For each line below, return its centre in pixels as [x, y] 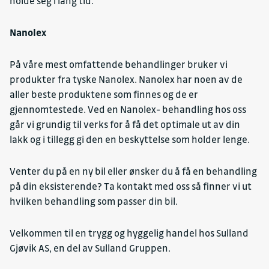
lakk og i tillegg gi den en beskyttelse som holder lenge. [130, 140]
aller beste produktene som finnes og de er [104, 95]
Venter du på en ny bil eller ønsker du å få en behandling [133, 171]
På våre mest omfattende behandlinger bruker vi [119, 65]
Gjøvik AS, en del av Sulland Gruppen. [90, 248]
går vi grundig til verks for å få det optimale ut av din [125, 125]
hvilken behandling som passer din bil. [94, 201]
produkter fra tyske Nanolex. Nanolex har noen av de [126, 80]
